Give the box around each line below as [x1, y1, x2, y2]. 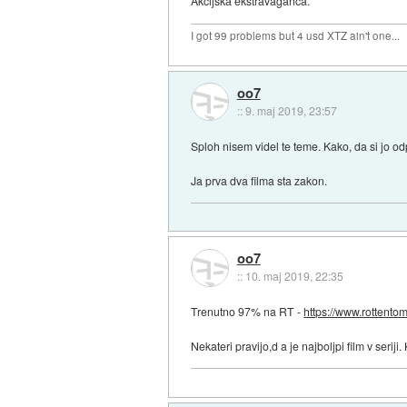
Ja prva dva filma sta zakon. [191, 172, 328, 188]
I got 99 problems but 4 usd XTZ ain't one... [191, 28, 401, 44]
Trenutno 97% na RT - [191, 303, 304, 319]
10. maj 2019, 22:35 [244, 268, 343, 284]
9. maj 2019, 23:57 [244, 102, 337, 118]
